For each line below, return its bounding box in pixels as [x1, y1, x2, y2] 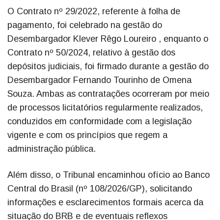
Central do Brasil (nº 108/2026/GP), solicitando [7, 184, 192, 194]
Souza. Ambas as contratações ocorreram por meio [7, 89, 209, 99]
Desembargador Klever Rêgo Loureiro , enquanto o [7, 34, 208, 44]
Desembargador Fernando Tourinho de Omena [7, 75, 192, 85]
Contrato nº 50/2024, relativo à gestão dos [7, 48, 175, 58]
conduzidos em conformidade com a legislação [7, 116, 192, 127]
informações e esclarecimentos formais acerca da [7, 197, 203, 208]
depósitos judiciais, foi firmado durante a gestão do [7, 61, 209, 72]
